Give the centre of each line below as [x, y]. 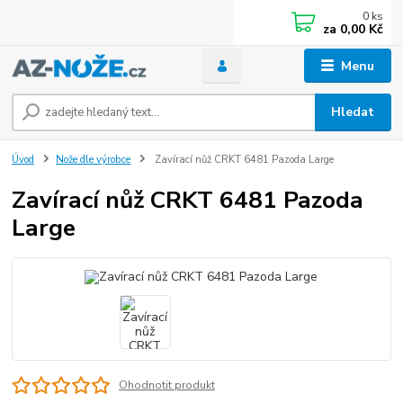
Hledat [353, 112]
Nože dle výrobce [93, 160]
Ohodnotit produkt [166, 385]
